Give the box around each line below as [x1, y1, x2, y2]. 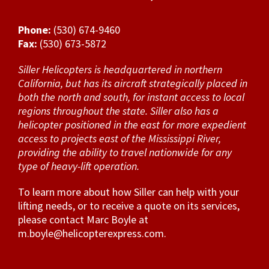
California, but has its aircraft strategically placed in [18, 76, 247, 90]
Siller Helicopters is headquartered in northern [18, 62, 222, 76]
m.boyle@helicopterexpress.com [18, 226, 164, 240]
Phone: [18, 22, 51, 37]
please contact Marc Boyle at [18, 212, 148, 226]
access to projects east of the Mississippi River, [18, 131, 221, 145]
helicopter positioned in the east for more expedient [18, 117, 246, 131]
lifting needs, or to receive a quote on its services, [18, 198, 240, 213]
